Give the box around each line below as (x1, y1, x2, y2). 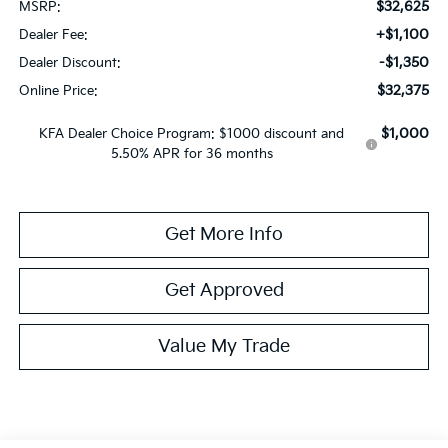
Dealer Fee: (18, 26, 88, 43)
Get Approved (164, 279, 284, 301)
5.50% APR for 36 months (110, 145, 273, 162)
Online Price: (18, 82, 98, 99)
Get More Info (165, 223, 283, 245)
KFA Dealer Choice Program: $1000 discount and (39, 125, 345, 142)
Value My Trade (158, 335, 290, 357)
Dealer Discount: (18, 54, 121, 71)
